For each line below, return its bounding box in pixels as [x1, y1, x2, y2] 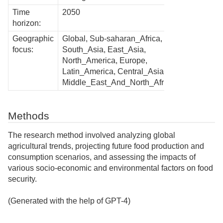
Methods [8, 110, 49, 121]
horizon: [12, 18, 41, 27]
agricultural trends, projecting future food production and [8, 141, 204, 150]
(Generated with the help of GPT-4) [8, 196, 130, 205]
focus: [12, 45, 33, 54]
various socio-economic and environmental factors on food [8, 163, 213, 172]
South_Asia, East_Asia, [62, 45, 146, 54]
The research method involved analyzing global [8, 130, 175, 139]
